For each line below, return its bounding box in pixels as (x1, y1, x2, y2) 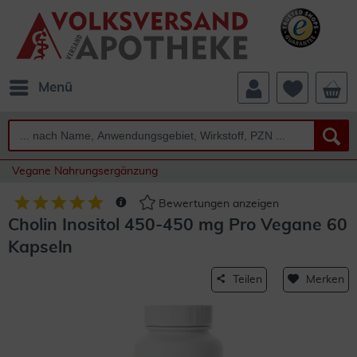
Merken (306, 274, 344, 285)
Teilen (233, 274, 262, 285)
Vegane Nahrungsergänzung (12, 166, 158, 177)
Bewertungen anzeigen (155, 198, 279, 210)
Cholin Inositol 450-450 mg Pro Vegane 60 (8, 217, 347, 233)
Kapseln (8, 239, 73, 256)
